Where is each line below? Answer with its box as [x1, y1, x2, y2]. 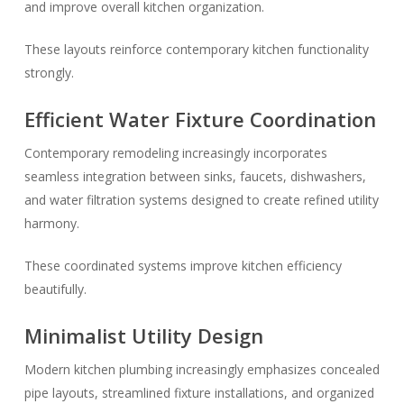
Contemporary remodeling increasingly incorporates [23, 144, 327, 161]
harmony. [23, 215, 79, 232]
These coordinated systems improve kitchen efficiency [23, 257, 342, 274]
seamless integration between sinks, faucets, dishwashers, [23, 168, 366, 185]
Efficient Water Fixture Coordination [23, 106, 376, 133]
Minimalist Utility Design [23, 322, 263, 349]
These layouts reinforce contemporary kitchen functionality [23, 41, 369, 58]
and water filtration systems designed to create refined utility [23, 191, 379, 208]
